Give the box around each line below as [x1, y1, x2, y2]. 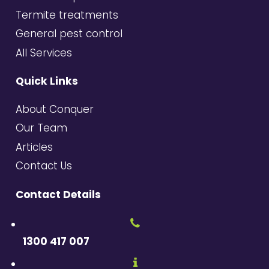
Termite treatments [15, 7, 118, 22]
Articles [15, 139, 53, 154]
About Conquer [15, 101, 94, 116]
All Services [15, 45, 72, 60]
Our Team [15, 121, 67, 136]
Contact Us [15, 159, 72, 174]
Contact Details [15, 187, 101, 202]
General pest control [15, 26, 122, 41]
